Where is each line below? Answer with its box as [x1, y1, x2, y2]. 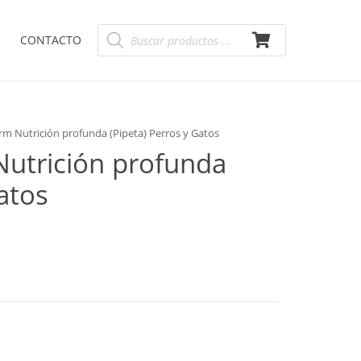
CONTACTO [20, 32, 81, 48]
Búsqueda [97, 21, 151, 36]
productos [97, 44, 151, 59]
